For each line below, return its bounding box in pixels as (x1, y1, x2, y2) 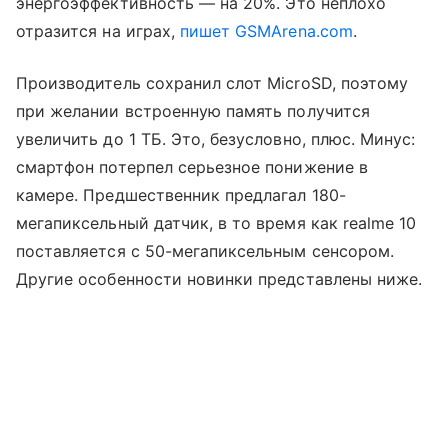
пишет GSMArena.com (179, 20, 353, 41)
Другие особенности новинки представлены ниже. (16, 268, 423, 289)
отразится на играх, (16, 20, 180, 41)
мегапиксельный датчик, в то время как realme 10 (16, 212, 417, 233)
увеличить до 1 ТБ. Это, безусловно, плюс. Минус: (16, 128, 416, 149)
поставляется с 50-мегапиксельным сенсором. (16, 240, 395, 261)
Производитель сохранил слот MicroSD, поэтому (16, 72, 409, 93)
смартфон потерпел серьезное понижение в (16, 156, 368, 177)
